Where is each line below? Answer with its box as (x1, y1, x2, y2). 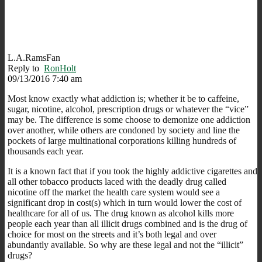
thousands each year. (8, 146, 84, 156)
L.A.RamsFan (8, 52, 60, 63)
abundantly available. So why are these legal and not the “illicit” (8, 239, 243, 250)
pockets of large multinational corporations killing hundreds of (8, 135, 236, 146)
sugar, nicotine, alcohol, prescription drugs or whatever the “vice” (8, 104, 249, 114)
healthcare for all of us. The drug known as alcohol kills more (8, 208, 234, 218)
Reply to (8, 63, 44, 73)
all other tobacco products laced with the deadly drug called (8, 176, 226, 187)
